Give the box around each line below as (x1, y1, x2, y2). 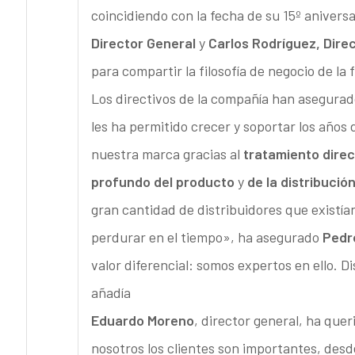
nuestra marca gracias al (90, 145, 243, 163)
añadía (90, 284, 131, 302)
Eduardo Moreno (90, 311, 194, 330)
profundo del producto (90, 173, 235, 191)
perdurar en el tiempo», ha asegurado (90, 228, 323, 246)
